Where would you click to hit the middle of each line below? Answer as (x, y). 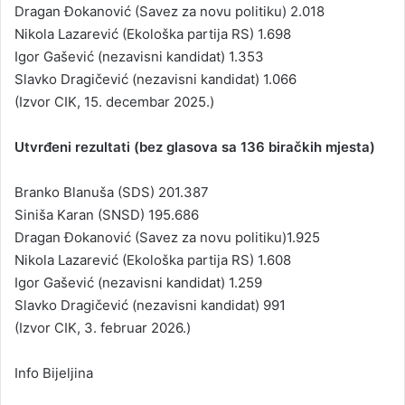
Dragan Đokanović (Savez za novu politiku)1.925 (167, 237)
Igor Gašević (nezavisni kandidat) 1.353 (139, 56)
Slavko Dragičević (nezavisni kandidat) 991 (150, 305)
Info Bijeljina (54, 372)
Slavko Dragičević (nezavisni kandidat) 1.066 (155, 79)
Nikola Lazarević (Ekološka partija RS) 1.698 (153, 33)
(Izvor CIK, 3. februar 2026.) (103, 327)
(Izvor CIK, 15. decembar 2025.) (114, 101)
